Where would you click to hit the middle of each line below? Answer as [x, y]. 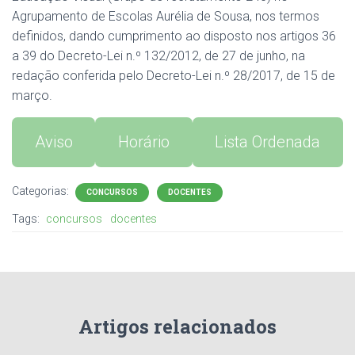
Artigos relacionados [177, 326]
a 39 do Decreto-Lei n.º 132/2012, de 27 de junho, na [158, 56]
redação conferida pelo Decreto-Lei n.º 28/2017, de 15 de [174, 76]
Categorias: [42, 191]
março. [32, 95]
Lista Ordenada [268, 142]
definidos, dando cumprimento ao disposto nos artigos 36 [174, 36]
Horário [143, 142]
